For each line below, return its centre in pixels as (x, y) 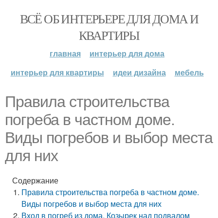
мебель (189, 72)
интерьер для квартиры (57, 72)
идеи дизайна (139, 72)
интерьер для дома (127, 53)
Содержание (35, 180)
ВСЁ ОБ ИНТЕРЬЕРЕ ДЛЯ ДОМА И (109, 18)
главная (65, 53)
